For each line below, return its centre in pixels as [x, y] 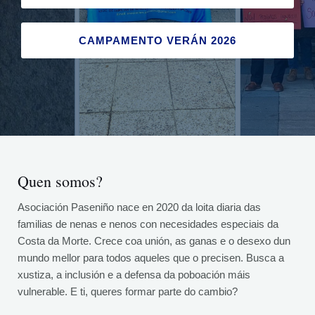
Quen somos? [60, 181]
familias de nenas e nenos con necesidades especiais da [148, 224]
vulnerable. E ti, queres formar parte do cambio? [128, 291]
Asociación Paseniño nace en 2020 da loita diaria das [139, 207]
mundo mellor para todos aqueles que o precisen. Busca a [151, 258]
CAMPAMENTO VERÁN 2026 [157, 40]
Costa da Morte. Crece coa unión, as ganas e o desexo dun [154, 241]
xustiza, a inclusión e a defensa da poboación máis [134, 275]
